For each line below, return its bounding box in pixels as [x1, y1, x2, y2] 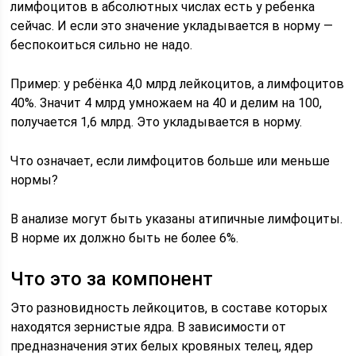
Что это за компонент [10, 268, 214, 291]
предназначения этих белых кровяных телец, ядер [10, 339, 314, 354]
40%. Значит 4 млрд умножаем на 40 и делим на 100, [10, 95, 323, 111]
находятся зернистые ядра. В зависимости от [10, 319, 287, 335]
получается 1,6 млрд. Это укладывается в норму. [10, 114, 303, 130]
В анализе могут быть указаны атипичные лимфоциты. [10, 211, 343, 227]
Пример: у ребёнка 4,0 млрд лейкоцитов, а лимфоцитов [10, 76, 345, 92]
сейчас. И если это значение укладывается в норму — [10, 18, 334, 34]
